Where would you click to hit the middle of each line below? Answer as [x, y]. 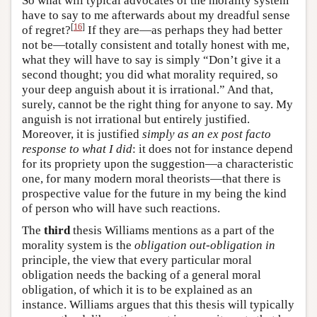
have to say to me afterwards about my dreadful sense [156, 15]
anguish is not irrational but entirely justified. [136, 119]
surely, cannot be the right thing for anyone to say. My [157, 104]
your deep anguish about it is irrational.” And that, [148, 89]
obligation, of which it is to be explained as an [137, 289]
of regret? [46, 30]
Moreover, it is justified [82, 134]
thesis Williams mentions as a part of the [172, 230]
